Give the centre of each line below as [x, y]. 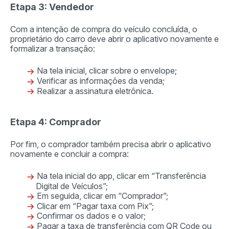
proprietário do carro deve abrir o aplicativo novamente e [114, 39]
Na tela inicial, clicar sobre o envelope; [108, 71]
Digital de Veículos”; [73, 186]
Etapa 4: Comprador [57, 122]
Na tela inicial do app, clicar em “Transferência [121, 176]
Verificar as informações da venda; [102, 81]
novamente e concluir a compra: [71, 154]
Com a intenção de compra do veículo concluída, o [104, 29]
